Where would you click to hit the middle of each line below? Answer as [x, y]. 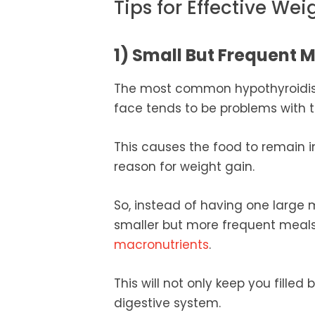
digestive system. [167, 303]
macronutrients [161, 245]
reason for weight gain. [184, 166]
